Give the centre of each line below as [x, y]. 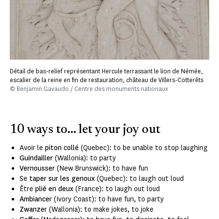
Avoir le [32, 148]
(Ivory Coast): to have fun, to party [109, 199]
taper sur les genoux [62, 178]
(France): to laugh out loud [117, 189]
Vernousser [38, 168]
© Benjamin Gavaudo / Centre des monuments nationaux [89, 88]
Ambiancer [37, 199]
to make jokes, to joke [119, 209]
